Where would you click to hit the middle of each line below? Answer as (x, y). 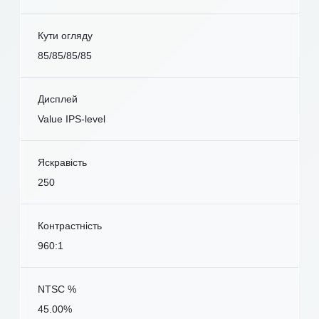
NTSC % (57, 289)
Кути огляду (65, 35)
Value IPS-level (72, 119)
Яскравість (62, 162)
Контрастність (70, 225)
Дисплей (58, 99)
